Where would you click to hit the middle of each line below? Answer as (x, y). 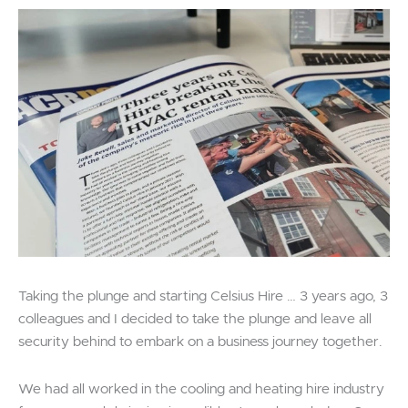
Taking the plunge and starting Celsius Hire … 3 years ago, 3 (203, 296)
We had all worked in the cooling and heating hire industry (201, 389)
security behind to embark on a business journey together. (202, 342)
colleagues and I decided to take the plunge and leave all (195, 319)
